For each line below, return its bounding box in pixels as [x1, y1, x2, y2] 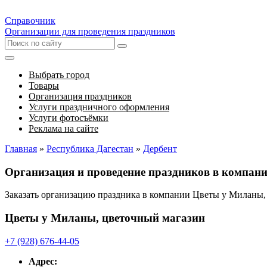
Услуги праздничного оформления [29, 102, 169, 112]
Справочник [5, 15, 55, 26]
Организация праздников [29, 91, 132, 101]
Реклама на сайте [29, 123, 98, 133]
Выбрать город [29, 70, 89, 80]
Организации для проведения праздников [5, 26, 175, 36]
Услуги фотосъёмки [29, 113, 108, 123]
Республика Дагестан [46, 144, 133, 154]
